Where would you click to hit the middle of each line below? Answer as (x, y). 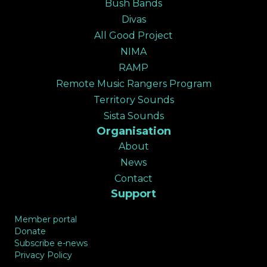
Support (133, 193)
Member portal (46, 219)
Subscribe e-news (51, 243)
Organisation (133, 131)
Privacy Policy (43, 255)
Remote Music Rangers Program (133, 83)
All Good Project (133, 35)
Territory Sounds (133, 100)
